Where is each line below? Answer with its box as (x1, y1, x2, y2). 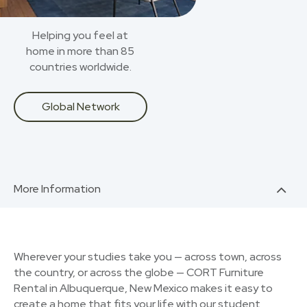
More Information (14, 182, 101, 196)
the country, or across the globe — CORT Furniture (14, 265, 264, 280)
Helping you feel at (32, 28, 128, 42)
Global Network (41, 99, 120, 114)
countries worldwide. (29, 60, 132, 74)
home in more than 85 (26, 44, 134, 58)
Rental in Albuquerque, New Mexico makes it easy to (14, 281, 273, 295)
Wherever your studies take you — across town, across (14, 249, 282, 264)
